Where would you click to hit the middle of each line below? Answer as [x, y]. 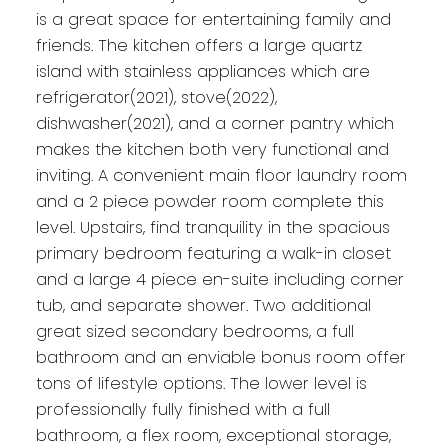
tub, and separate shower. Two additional [203, 306]
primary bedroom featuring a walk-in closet [213, 254]
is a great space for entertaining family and [213, 20]
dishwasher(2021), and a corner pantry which [214, 124]
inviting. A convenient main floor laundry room [221, 176]
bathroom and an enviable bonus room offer [220, 358]
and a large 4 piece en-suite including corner [219, 280]
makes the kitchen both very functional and [212, 150]
